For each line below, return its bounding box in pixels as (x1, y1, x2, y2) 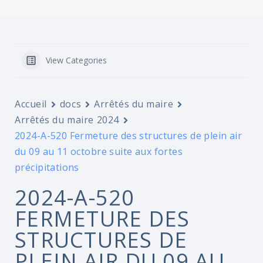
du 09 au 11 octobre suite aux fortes (15, 145, 183, 158)
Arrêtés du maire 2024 (15, 113, 119, 126)
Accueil (15, 97, 47, 110)
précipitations (15, 161, 79, 174)
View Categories (46, 55, 107, 66)
